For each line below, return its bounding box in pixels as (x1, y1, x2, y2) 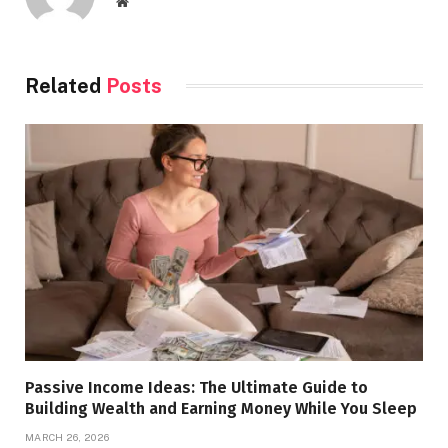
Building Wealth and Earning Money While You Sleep (25, 398, 417, 418)
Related (25, 73, 106, 98)
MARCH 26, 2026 (25, 430, 110, 443)
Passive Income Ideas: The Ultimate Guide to (25, 377, 368, 397)
